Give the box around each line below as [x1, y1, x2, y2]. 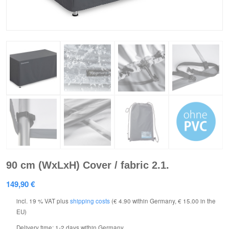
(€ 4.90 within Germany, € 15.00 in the [110, 196, 216, 205]
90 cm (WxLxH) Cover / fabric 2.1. [6, 159, 169, 171]
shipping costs [70, 196, 110, 205]
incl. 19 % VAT [16, 196, 55, 205]
